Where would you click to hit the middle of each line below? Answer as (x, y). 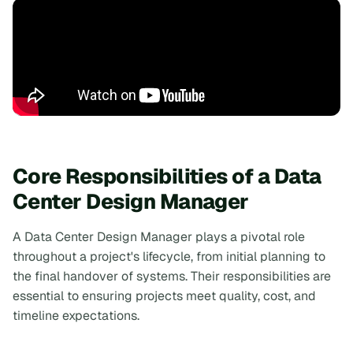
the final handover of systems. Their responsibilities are (172, 276)
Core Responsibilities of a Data (167, 176)
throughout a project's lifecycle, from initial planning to (169, 256)
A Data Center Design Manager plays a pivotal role (159, 236)
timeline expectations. (76, 315)
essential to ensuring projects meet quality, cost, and (164, 295)
